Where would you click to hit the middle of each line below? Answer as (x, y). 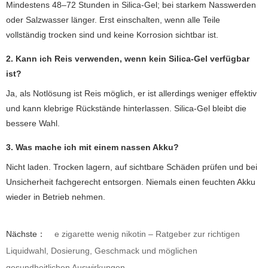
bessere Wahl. (33, 123)
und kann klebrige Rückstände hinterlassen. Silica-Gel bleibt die (126, 108)
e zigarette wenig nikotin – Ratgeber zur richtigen (147, 234)
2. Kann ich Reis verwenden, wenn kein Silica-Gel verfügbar (128, 58)
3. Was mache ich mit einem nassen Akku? (92, 147)
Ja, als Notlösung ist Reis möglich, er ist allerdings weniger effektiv (131, 93)
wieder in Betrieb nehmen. (56, 197)
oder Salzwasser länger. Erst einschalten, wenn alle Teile (113, 19)
